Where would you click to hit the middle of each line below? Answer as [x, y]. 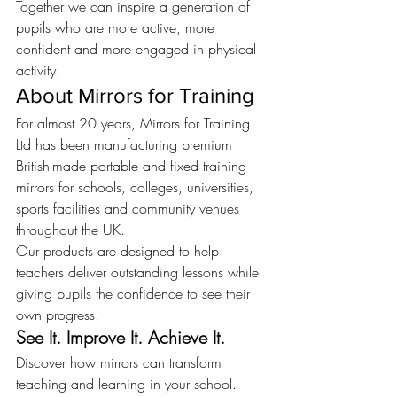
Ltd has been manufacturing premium [126, 145]
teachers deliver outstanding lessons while [140, 272]
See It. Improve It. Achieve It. [121, 338]
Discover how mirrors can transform [121, 363]
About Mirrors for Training [135, 96]
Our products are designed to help [120, 251]
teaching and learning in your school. [126, 384]
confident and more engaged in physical [138, 49]
